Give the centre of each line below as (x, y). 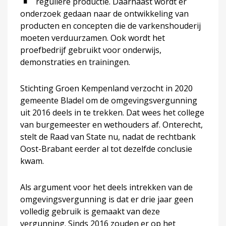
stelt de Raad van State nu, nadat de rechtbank (108, 136)
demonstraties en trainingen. (75, 62)
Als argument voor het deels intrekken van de (106, 187)
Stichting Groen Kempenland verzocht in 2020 (106, 88)
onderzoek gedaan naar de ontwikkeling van (104, 13)
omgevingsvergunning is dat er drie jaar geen (107, 199)
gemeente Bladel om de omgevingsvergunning (109, 100)
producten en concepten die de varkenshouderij (110, 25)
